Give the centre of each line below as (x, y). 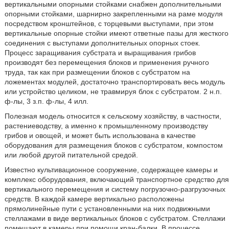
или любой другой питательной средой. (71, 155)
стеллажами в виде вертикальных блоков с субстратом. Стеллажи (115, 218)
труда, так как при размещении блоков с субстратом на (97, 72)
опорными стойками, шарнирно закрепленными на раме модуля (113, 14)
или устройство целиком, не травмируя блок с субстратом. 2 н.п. (113, 91)
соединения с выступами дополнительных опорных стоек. (102, 43)
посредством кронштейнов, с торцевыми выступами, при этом (109, 24)
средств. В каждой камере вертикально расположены (94, 199)
